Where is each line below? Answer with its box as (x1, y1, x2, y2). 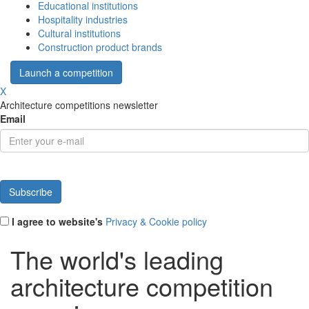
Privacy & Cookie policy (106, 215, 207, 229)
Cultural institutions (38, 26, 121, 41)
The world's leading (10, 241, 223, 277)
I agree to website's (9, 215, 106, 229)
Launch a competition (19, 66, 113, 80)
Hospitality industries (38, 12, 128, 27)
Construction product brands (38, 40, 162, 54)
